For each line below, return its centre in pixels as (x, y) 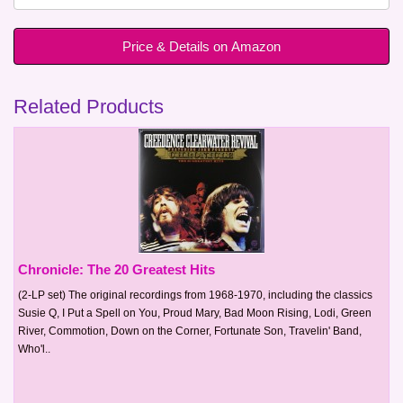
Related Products (89, 106)
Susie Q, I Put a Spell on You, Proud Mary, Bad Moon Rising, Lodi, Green (195, 313)
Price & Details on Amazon (201, 46)
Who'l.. (34, 349)
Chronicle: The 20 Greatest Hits (116, 269)
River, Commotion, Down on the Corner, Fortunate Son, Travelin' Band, (190, 331)
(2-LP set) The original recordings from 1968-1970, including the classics (195, 295)
